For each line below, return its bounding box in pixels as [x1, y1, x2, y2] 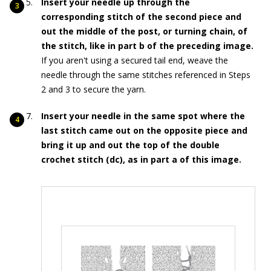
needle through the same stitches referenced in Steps [41, 69, 250, 81]
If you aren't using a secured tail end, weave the [41, 54, 228, 67]
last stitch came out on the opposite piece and [41, 125, 247, 137]
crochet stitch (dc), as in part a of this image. [41, 154, 241, 166]
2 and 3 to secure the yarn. [41, 83, 146, 96]
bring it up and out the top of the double [41, 139, 220, 151]
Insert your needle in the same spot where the [41, 110, 245, 122]
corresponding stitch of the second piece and [41, 11, 241, 23]
